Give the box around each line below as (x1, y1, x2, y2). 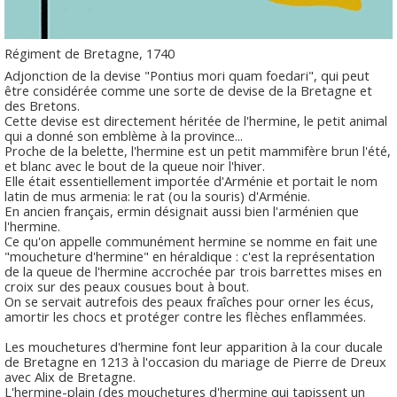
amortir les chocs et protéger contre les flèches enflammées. (4, 307, 366, 326)
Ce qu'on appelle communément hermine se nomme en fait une (4, 232, 378, 251)
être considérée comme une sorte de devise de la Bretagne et (4, 82, 372, 100)
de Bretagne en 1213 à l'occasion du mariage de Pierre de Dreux (4, 353, 386, 371)
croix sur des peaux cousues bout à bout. (4, 277, 249, 296)
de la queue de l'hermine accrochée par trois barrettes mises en (4, 262, 382, 281)
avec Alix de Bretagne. (4, 368, 136, 386)
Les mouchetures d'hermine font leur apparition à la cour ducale (4, 338, 383, 356)
